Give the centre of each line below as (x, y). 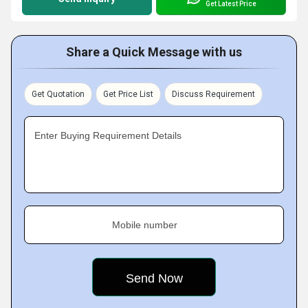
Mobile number (145, 224)
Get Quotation (58, 94)
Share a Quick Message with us (154, 52)
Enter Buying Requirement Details (108, 135)
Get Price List (128, 94)
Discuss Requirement (213, 94)
